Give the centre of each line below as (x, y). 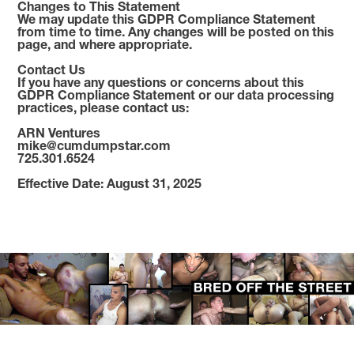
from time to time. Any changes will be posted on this (176, 31)
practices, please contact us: (104, 107)
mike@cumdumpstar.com (94, 145)
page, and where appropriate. (105, 44)
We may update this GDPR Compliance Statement (167, 19)
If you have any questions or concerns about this (161, 82)
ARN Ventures (59, 132)
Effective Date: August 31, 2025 (110, 183)
